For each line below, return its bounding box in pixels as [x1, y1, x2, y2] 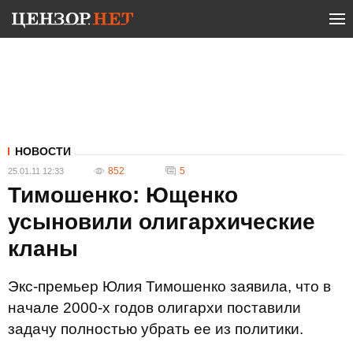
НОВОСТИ [15, 145, 71, 158]
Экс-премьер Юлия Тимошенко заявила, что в [8, 278, 331, 295]
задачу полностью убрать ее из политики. [8, 321, 303, 337]
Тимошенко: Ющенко [8, 183, 238, 207]
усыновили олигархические [8, 210, 315, 234]
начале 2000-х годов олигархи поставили [8, 299, 301, 316]
